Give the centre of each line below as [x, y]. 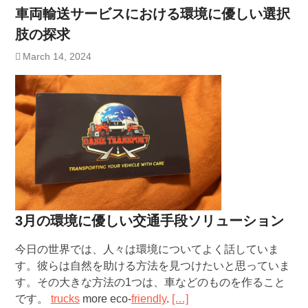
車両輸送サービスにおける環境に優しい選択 [152, 14]
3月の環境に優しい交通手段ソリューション [149, 221]
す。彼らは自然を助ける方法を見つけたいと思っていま [152, 266]
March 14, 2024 [57, 57]
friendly [148, 299]
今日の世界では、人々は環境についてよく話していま [147, 250]
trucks [65, 299]
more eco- [105, 299]
